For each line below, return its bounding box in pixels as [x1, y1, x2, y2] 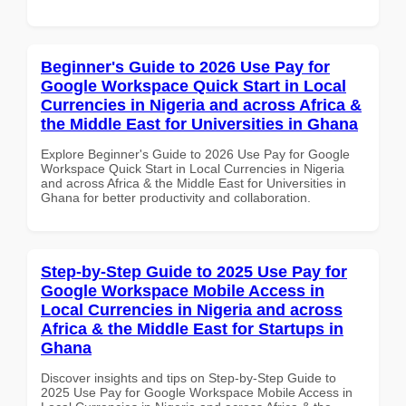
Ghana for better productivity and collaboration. [41, 189, 311, 205]
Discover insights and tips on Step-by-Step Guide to [41, 370, 336, 385]
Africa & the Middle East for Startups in [41, 319, 343, 338]
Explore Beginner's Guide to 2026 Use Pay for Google [41, 146, 350, 161]
